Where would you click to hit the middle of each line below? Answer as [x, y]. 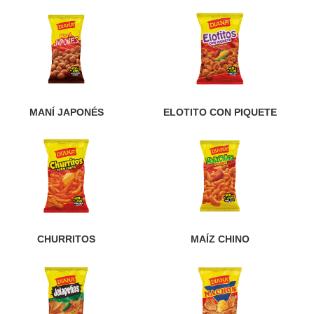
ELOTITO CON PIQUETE [220, 112]
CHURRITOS [67, 239]
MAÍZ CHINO [220, 239]
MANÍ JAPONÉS [66, 112]
